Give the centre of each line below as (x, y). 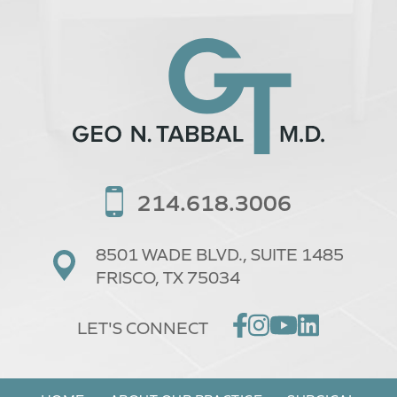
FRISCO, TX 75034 (168, 277)
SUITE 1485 (298, 254)
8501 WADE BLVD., (174, 254)
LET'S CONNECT (143, 327)
